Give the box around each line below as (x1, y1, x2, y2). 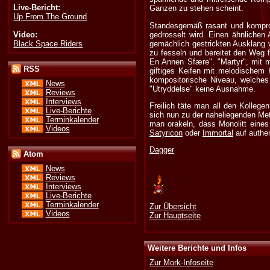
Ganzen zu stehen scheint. (149, 4, 244, 13)
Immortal (202, 128, 234, 137)
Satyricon (149, 128, 183, 137)
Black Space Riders (13, 39, 83, 48)
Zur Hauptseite (149, 210, 201, 220)
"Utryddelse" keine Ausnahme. (149, 84, 256, 93)
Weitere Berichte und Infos (148, 243, 247, 253)
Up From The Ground (13, 11, 87, 21)
